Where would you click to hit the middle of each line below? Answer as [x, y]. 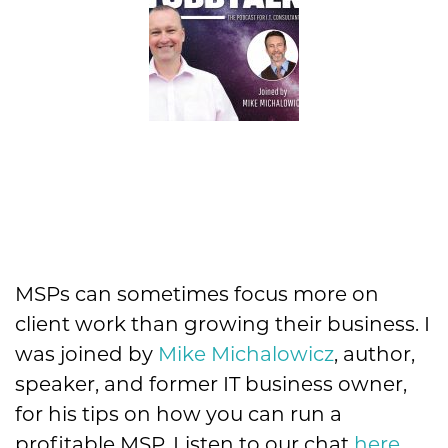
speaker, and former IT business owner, [211, 384]
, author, [374, 354]
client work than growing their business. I [222, 324]
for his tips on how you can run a [178, 414]
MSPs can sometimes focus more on [197, 294]
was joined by [86, 354]
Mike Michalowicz [246, 354]
